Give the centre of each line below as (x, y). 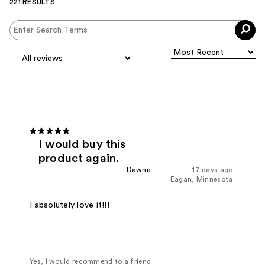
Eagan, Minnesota (201, 179)
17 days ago (213, 169)
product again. (79, 158)
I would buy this (82, 144)
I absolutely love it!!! (70, 206)
